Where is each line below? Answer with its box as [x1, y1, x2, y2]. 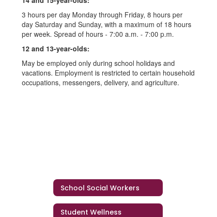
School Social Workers [61, 183, 139, 193]
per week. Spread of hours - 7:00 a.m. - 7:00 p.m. [22, 29, 174, 39]
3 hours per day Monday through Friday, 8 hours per [22, 10, 183, 19]
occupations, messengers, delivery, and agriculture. [22, 77, 179, 87]
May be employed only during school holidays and [22, 58, 175, 68]
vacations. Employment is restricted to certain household [22, 68, 195, 77]
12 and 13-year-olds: [22, 44, 90, 53]
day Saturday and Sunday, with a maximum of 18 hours [22, 19, 191, 29]
